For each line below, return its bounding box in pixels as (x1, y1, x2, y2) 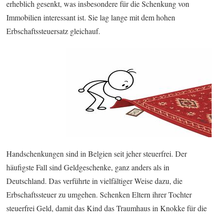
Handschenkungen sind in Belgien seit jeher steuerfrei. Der (6, 148, 187, 159)
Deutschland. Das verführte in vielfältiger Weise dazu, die (6, 175, 183, 186)
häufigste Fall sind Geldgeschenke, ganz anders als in (6, 162, 170, 172)
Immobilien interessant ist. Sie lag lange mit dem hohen (6, 12, 176, 22)
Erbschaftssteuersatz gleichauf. (6, 25, 101, 36)
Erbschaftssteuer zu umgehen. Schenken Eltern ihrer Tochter (6, 189, 192, 200)
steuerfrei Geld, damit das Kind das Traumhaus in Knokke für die (6, 202, 207, 213)
